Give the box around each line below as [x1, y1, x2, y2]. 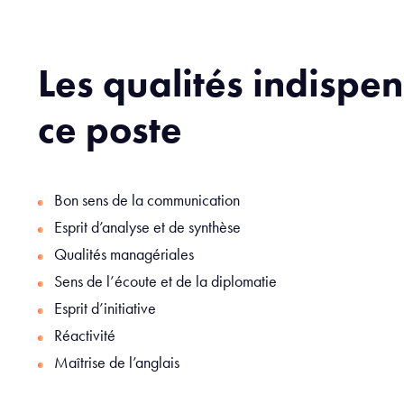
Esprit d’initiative [54, 297, 160, 318]
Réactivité [54, 324, 115, 345]
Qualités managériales [54, 243, 197, 264]
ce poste [38, 104, 182, 154]
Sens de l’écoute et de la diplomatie [54, 270, 280, 291]
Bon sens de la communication [54, 188, 240, 210]
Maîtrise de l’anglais [54, 351, 179, 372]
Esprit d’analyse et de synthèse [54, 216, 241, 237]
